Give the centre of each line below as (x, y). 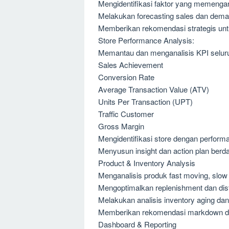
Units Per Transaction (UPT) (145, 101)
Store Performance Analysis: (146, 40)
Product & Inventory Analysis (147, 163)
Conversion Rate (126, 77)
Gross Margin (121, 126)
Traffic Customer (126, 113)
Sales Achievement (131, 64)
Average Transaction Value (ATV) (154, 89)
